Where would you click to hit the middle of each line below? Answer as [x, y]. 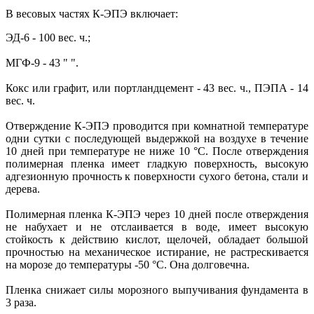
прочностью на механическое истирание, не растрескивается [157, 252]
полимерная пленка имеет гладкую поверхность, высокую [157, 163]
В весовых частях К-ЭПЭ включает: [92, 13]
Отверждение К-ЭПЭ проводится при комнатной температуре [157, 125]
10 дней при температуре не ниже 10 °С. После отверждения [157, 151]
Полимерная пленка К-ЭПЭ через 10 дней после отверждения [157, 214]
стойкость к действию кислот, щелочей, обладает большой [157, 239]
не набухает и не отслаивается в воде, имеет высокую [157, 226]
